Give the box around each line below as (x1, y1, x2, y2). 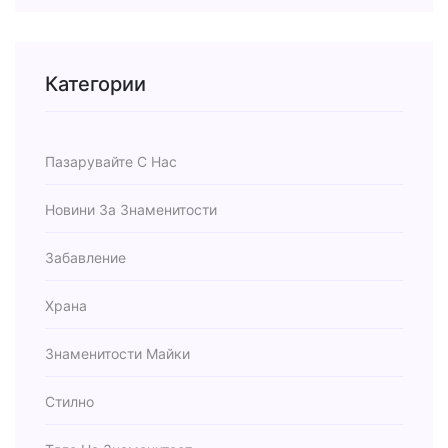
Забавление (45, 248, 126, 266)
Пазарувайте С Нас (45, 152, 177, 170)
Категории (45, 71, 146, 96)
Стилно (45, 392, 94, 410)
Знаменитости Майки (45, 344, 190, 362)
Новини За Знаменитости (45, 200, 217, 218)
